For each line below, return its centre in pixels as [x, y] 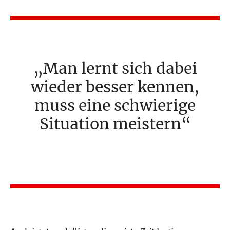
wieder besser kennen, [115, 87]
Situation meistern [110, 123]
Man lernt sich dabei [120, 68]
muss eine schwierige [115, 105]
